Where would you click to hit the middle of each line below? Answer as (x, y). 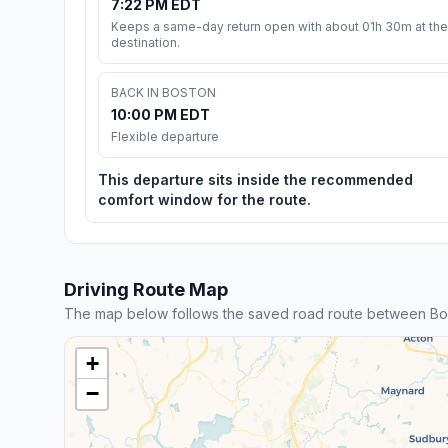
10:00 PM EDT (160, 114)
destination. (145, 42)
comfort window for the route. (204, 199)
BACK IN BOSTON (163, 92)
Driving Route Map (146, 289)
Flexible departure (165, 136)
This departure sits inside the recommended (255, 179)
